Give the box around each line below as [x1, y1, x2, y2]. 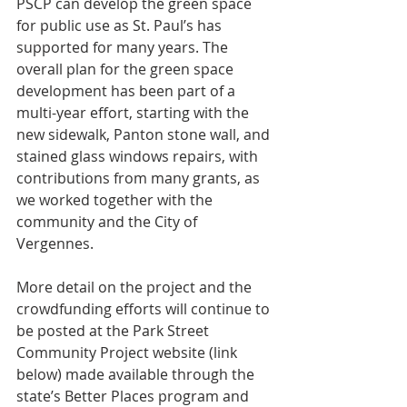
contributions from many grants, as [16, 168, 263, 189]
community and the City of [16, 212, 201, 233]
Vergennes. [16, 233, 97, 254]
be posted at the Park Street [16, 321, 213, 342]
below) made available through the [16, 364, 258, 385]
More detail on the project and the [16, 277, 255, 298]
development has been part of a [16, 81, 239, 102]
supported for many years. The [16, 37, 232, 58]
